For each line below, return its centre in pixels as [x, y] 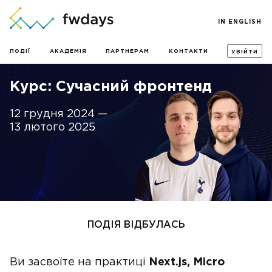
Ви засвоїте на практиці [79, 262]
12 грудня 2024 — [59, 114]
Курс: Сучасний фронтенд [111, 87]
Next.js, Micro [187, 262]
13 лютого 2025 [53, 127]
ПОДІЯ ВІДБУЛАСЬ [136, 225]
